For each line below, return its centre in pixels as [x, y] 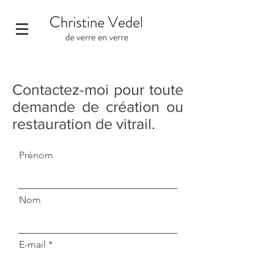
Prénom [36, 155]
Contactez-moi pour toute [98, 89]
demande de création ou [98, 106]
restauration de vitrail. [86, 124]
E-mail [32, 244]
